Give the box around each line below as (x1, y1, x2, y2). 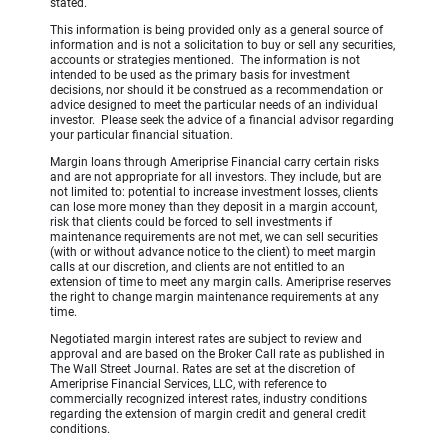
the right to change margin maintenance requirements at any (50, 289, 379, 304)
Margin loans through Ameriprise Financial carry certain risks (50, 154, 379, 169)
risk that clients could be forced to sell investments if (50, 214, 332, 229)
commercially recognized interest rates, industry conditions (50, 391, 367, 406)
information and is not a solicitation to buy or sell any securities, (50, 37, 395, 52)
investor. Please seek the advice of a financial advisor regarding (50, 112, 394, 127)
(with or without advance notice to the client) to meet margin (50, 244, 376, 259)
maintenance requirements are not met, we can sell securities (50, 229, 378, 244)
